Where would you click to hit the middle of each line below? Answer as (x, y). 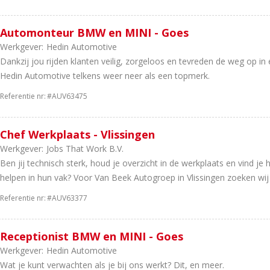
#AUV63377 (67, 198)
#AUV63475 (67, 96)
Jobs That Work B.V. (85, 149)
